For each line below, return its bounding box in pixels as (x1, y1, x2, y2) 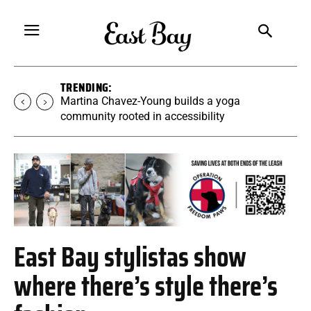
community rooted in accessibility (60, 110, 225, 123)
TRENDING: (60, 78, 112, 97)
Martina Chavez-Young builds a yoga (60, 94, 240, 108)
